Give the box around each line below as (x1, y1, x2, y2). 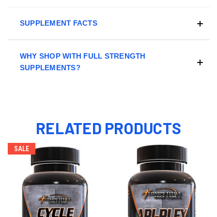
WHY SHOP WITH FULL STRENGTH (19, 52, 146, 61)
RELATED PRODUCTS (36, 119, 181, 138)
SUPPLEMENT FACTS (19, 19, 97, 28)
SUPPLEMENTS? (19, 63, 80, 72)
